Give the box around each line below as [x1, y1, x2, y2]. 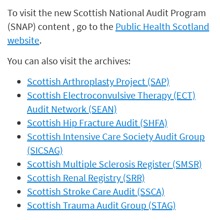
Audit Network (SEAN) [27, 103, 117, 115]
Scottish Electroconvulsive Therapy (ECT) [27, 89, 195, 101]
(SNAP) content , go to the [7, 20, 115, 32]
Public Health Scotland [115, 20, 209, 32]
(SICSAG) [27, 144, 63, 156]
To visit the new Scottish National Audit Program [7, 6, 206, 19]
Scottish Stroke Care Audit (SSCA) [27, 185, 165, 197]
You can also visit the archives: [7, 55, 131, 67]
